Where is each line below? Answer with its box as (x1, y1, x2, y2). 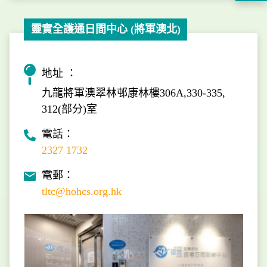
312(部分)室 (42, 103, 98, 115)
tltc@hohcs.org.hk (42, 185, 122, 197)
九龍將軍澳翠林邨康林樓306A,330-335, (42, 86, 226, 99)
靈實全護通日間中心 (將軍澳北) (30, 23, 181, 36)
